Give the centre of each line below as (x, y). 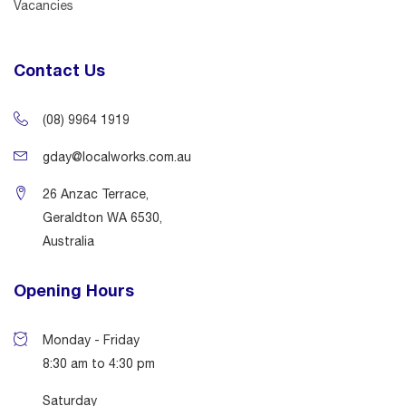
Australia (68, 241)
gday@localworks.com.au (117, 156)
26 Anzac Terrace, (96, 193)
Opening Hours (74, 290)
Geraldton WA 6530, (102, 217)
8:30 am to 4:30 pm (99, 363)
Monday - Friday (91, 339)
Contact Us (59, 69)
